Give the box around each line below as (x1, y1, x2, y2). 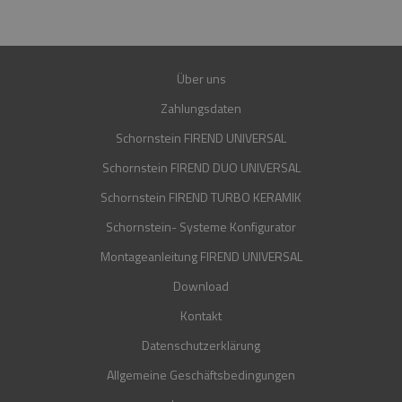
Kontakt (180, 305, 222, 325)
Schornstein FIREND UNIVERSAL (116, 127, 286, 147)
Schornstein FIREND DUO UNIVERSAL (101, 157, 301, 177)
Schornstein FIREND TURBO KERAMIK (100, 187, 301, 206)
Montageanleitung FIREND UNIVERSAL (100, 246, 302, 266)
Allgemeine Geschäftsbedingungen (107, 364, 295, 384)
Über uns (176, 68, 226, 88)
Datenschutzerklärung (142, 335, 260, 354)
